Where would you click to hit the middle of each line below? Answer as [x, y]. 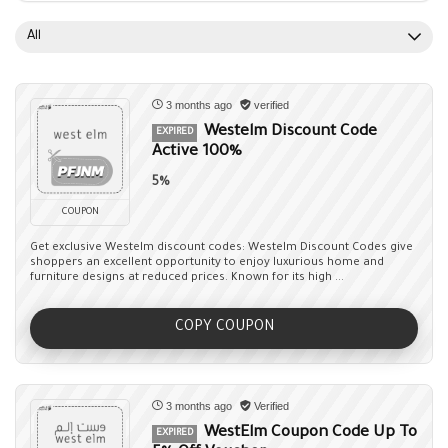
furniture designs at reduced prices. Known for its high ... [187, 278]
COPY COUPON [224, 328]
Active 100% [197, 152]
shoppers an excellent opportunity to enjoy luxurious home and [207, 263]
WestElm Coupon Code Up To [310, 433]
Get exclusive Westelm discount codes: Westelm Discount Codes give [221, 248]
